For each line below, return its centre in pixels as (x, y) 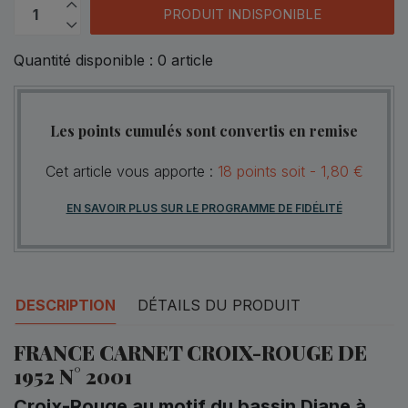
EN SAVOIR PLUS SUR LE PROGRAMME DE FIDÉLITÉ (204, 208)
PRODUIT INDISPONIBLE (242, 15)
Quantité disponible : (86, 60)
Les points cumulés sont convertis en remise (204, 130)
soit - (298, 171)
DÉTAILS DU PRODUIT (219, 305)
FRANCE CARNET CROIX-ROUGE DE (190, 352)
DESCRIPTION (66, 305)
